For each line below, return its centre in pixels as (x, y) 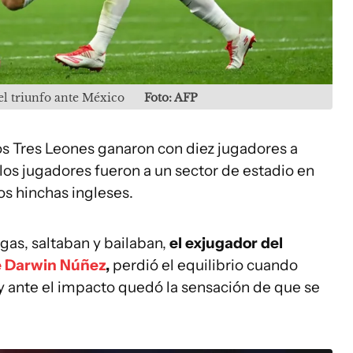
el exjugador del (226, 243)
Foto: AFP (171, 97)
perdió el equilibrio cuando (204, 265)
